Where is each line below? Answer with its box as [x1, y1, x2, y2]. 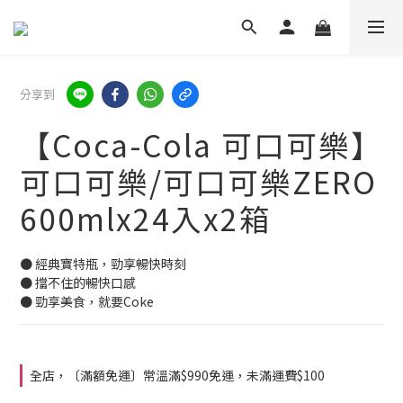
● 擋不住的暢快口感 [20, 273, 136, 291]
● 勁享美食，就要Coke [20, 292, 154, 310]
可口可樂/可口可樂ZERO [20, 159, 377, 203]
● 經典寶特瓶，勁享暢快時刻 [20, 255, 186, 273]
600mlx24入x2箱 [20, 196, 272, 240]
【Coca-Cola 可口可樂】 [20, 122, 383, 166]
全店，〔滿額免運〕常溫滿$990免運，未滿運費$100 [30, 366, 325, 384]
